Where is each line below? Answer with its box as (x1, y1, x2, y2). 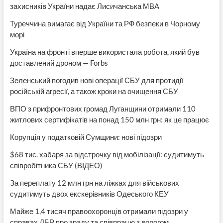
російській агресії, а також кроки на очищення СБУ (9, 86, 178, 96)
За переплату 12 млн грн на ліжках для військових (9, 178, 179, 187)
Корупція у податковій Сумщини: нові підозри (9, 132, 162, 141)
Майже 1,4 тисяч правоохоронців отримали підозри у (9, 206, 188, 216)
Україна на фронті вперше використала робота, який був (9, 47, 200, 56)
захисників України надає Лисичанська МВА (9, 1, 159, 10)
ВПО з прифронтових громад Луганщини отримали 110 (9, 104, 196, 113)
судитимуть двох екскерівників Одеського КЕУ (9, 189, 169, 198)
